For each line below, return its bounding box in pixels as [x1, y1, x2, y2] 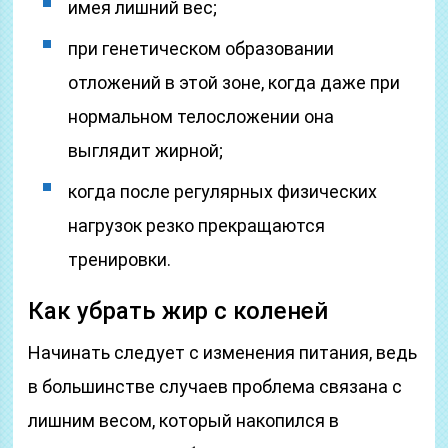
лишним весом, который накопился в [28, 410, 340, 431]
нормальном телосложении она [68, 106, 335, 127]
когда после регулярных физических [68, 181, 378, 202]
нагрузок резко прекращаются [68, 215, 326, 236]
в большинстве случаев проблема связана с [28, 376, 403, 397]
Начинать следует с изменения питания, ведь [28, 342, 418, 363]
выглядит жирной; [68, 140, 224, 161]
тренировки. [68, 249, 172, 270]
